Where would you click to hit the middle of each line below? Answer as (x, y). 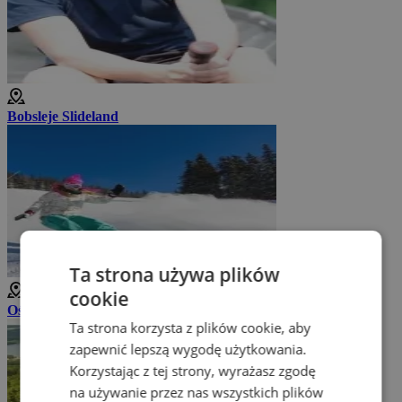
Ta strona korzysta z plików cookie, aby (190, 327)
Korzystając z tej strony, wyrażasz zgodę (192, 370)
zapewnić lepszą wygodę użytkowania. (188, 349)
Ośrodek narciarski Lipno (86, 310)
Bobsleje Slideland (63, 117)
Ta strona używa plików (175, 274)
